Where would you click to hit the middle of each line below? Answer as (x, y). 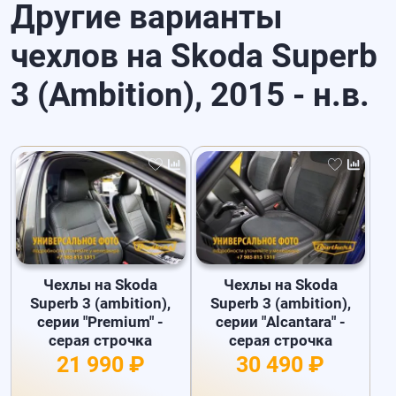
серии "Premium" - (101, 322)
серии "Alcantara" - (280, 322)
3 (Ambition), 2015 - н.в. (190, 95)
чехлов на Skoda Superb (194, 56)
